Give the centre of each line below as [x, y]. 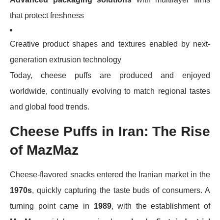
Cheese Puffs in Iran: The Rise [110, 131]
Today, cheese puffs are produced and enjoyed [110, 75]
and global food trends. [50, 107]
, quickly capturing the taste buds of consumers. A [121, 190]
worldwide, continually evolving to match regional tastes [110, 91]
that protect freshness [47, 15]
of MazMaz [44, 150]
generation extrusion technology [66, 59]
